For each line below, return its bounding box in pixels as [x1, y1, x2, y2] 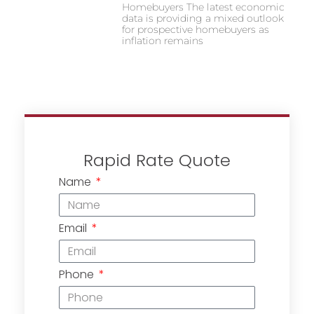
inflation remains [121, 34, 203, 48]
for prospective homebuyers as [121, 23, 269, 36]
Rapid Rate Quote [83, 149, 231, 172]
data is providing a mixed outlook [121, 12, 284, 25]
